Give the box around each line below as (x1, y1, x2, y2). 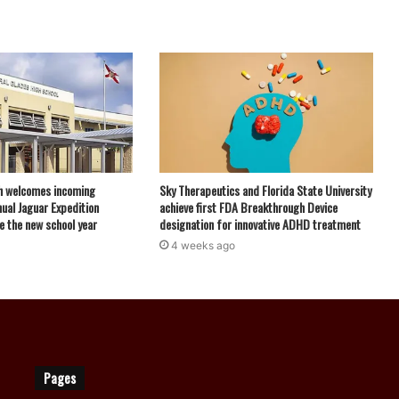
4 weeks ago (170, 239, 235, 253)
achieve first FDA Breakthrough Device (159, 198, 338, 217)
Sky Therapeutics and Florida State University (159, 181, 371, 200)
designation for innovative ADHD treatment (159, 215, 361, 234)
